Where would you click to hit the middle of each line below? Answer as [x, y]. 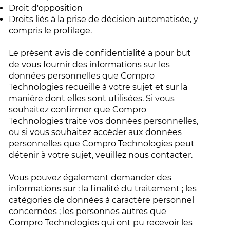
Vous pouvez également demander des [90, 177]
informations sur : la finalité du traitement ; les [103, 189]
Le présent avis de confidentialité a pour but [100, 53]
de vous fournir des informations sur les [90, 64]
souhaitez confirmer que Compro [78, 110]
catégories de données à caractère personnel [102, 200]
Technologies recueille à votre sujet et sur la [98, 87]
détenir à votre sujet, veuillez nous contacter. [102, 155]
